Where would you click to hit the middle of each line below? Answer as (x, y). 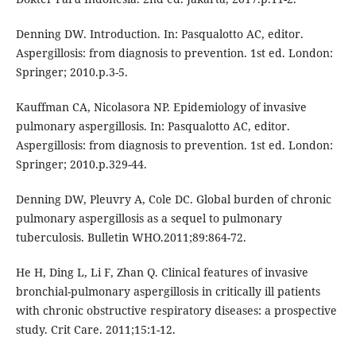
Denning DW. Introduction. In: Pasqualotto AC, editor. (159, 34)
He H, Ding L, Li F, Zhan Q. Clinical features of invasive (162, 273)
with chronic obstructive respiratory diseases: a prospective (176, 311)
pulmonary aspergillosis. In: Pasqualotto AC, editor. (153, 126)
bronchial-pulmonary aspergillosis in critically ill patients (168, 292)
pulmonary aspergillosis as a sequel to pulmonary (149, 219)
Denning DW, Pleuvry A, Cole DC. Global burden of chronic (173, 199)
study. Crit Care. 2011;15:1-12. (95, 330)
